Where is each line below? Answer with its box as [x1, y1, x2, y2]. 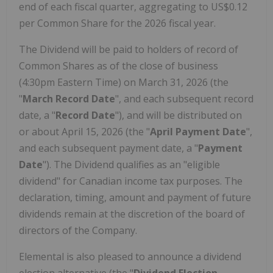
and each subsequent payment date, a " [19, 141, 198, 155]
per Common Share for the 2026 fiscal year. [19, 16, 216, 30]
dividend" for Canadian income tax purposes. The [19, 174, 243, 188]
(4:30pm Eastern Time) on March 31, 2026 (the [19, 76, 229, 90]
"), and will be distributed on [115, 108, 242, 122]
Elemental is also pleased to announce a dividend [19, 250, 241, 264]
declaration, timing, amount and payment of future [19, 191, 251, 205]
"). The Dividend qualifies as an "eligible [43, 158, 220, 172]
